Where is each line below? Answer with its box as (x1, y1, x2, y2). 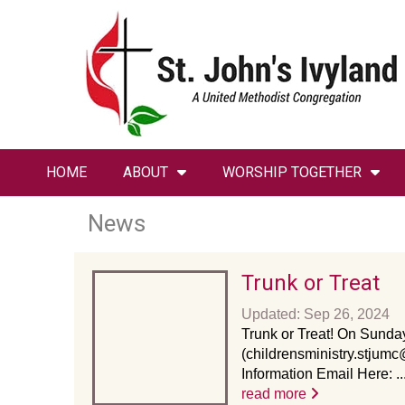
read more (241, 386, 310, 401)
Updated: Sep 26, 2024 (241, 306, 390, 322)
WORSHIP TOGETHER (221, 164, 362, 181)
